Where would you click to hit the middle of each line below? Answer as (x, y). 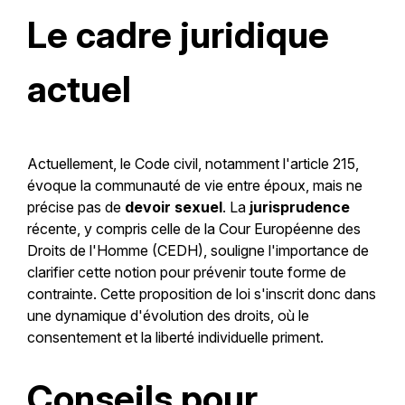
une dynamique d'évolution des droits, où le (168, 315)
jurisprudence (299, 207)
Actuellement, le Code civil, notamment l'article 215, (193, 163)
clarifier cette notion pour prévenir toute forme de (186, 272)
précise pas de (75, 207)
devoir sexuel (173, 207)
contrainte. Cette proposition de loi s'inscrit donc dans (201, 293)
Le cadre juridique (178, 34)
